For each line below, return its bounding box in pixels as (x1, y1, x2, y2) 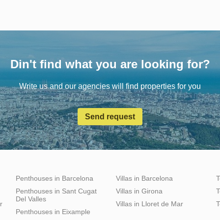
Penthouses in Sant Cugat (16, 187, 97, 195)
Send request (85, 112, 135, 121)
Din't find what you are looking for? (10, 57, 210, 71)
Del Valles (16, 194, 46, 203)
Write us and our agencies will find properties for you (19, 82, 201, 90)
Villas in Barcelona (116, 174, 173, 182)
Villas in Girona (116, 187, 163, 195)
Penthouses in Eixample (16, 207, 90, 216)
